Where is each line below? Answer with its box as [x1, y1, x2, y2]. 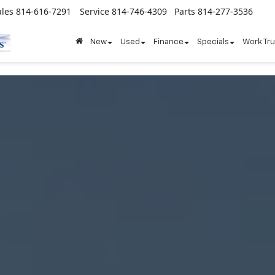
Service [80, 6, 109, 18]
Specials [197, 38, 229, 47]
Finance [153, 38, 184, 47]
